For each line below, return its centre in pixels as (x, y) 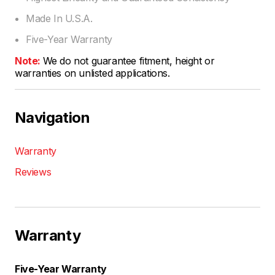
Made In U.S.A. (59, 18)
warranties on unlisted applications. (92, 73)
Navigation (52, 118)
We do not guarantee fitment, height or (129, 61)
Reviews (33, 172)
